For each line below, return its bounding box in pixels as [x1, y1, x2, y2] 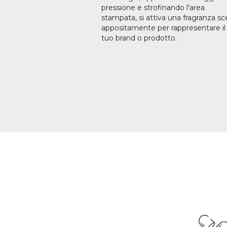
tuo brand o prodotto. [101, 33, 177, 43]
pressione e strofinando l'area [101, 3, 205, 12]
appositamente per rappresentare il [101, 23, 225, 32]
